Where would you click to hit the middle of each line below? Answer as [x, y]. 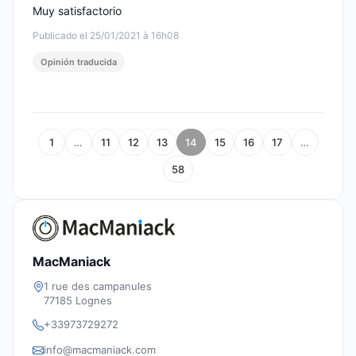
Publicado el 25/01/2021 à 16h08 [106, 36]
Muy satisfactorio [77, 11]
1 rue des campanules [98, 286]
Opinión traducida [79, 62]
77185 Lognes [78, 300]
